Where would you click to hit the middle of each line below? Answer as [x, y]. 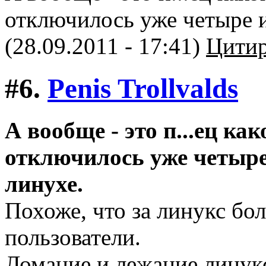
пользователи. [73, 237]
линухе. [44, 184]
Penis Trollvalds [143, 88]
